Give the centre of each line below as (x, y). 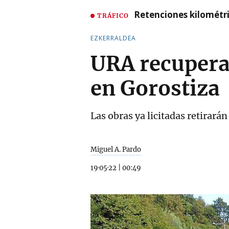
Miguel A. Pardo (116, 150)
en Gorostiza (155, 88)
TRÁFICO (113, 15)
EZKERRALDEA (113, 38)
